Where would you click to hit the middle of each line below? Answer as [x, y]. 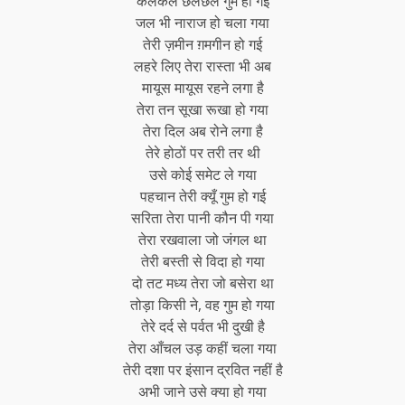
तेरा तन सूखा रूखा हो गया [202, 109]
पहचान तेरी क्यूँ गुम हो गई [202, 196]
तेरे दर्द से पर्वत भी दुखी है [202, 326]
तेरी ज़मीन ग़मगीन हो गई [202, 44]
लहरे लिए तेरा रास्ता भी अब [202, 66]
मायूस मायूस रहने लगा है [202, 88]
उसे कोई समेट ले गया [202, 174]
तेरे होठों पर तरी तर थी [202, 153]
